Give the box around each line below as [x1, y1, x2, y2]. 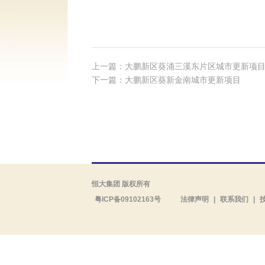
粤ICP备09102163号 [95, 195, 161, 203]
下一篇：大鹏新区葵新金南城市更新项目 [92, 75, 241, 85]
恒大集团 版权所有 [92, 180, 150, 188]
